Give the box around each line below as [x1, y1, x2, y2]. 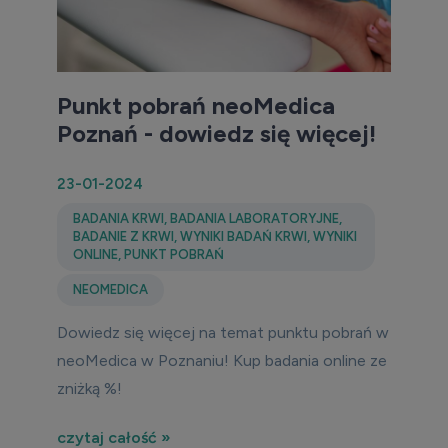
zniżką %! [57, 379, 122, 398]
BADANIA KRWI [73, 211, 164, 226]
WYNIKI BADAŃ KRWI [180, 229, 307, 244]
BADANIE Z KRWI [73, 229, 174, 244]
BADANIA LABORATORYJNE [170, 211, 339, 226]
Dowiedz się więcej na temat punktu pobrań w [57, 323, 389, 342]
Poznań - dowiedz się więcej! [57, 119, 376, 148]
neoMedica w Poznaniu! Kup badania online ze [57, 351, 387, 370]
